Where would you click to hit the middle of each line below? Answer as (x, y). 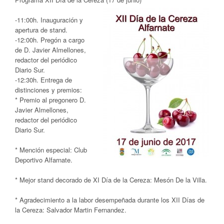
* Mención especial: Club (51, 149)
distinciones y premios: (48, 89)
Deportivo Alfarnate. (44, 159)
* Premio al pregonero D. (50, 99)
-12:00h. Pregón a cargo (50, 39)
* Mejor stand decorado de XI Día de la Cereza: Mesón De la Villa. (111, 179)
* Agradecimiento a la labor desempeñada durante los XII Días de (110, 199)
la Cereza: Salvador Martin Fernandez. (71, 209)
